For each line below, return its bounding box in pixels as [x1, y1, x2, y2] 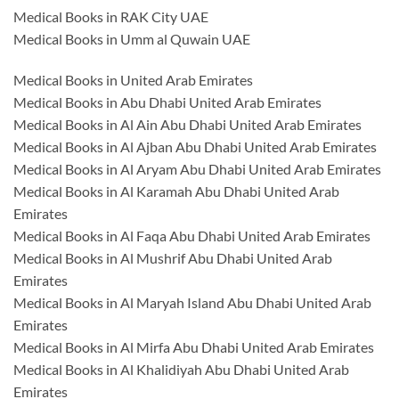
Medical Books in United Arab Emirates [13, 71, 253, 89]
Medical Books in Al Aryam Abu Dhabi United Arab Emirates [13, 160, 381, 178]
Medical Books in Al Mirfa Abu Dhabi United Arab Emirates [13, 338, 374, 356]
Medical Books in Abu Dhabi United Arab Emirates [13, 94, 322, 111]
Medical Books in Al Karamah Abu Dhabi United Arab [13, 183, 339, 200]
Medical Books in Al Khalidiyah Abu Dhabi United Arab [13, 361, 349, 379]
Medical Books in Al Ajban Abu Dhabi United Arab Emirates [13, 138, 377, 156]
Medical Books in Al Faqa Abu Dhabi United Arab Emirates [13, 227, 370, 245]
